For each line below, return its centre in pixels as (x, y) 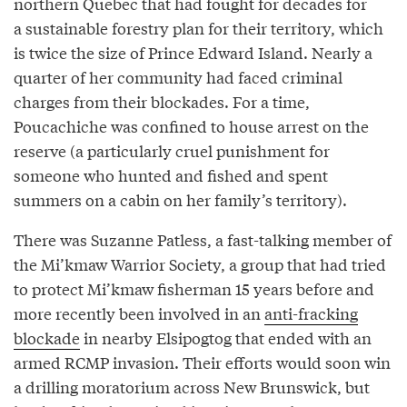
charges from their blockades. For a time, (162, 101)
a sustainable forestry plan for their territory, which (199, 27)
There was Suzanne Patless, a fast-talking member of (203, 239)
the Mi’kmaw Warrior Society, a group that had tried (200, 263)
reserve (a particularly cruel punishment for (172, 150)
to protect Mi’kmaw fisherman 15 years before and (194, 288)
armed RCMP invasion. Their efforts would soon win (202, 362)
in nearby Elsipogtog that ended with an (226, 337)
